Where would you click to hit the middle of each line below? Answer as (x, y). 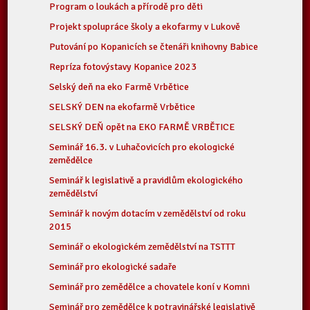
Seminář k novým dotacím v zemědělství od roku (148, 213)
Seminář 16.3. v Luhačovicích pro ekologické (142, 147)
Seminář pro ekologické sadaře (113, 267)
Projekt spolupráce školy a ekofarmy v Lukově (145, 27)
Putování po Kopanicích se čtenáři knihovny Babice (154, 47)
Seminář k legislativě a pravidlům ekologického (146, 180)
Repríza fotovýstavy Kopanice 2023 (123, 67)
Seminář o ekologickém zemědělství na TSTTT (143, 247)
